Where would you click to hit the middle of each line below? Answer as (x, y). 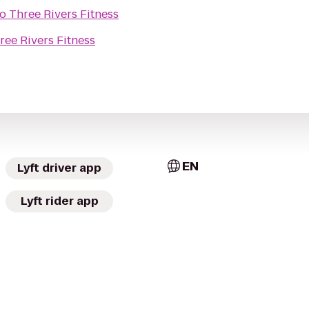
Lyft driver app (59, 168)
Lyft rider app (59, 201)
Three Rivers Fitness (64, 14)
